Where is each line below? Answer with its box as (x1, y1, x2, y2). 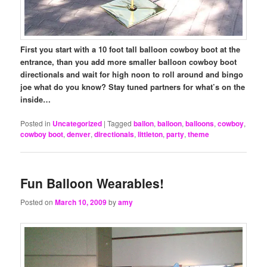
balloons (185, 118, 215, 129)
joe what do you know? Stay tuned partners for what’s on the (20, 80, 246, 92)
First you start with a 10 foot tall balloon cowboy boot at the (20, 43, 241, 55)
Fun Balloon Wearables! (20, 174, 164, 193)
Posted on (20, 196, 55, 207)
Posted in (20, 118, 51, 129)
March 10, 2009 (55, 196, 107, 207)
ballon (133, 118, 154, 129)
